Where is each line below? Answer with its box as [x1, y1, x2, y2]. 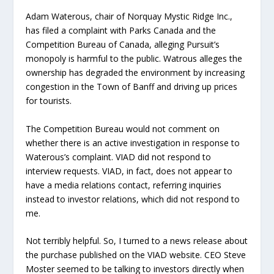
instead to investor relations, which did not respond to [26, 193, 240, 205]
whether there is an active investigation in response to [26, 136, 240, 149]
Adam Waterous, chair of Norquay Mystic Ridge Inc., [26, 10, 233, 23]
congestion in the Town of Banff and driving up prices [26, 81, 238, 93]
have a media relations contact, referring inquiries [26, 179, 222, 191]
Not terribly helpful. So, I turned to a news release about [26, 235, 248, 247]
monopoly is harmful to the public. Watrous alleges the [26, 53, 243, 65]
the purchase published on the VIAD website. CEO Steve [26, 249, 246, 261]
